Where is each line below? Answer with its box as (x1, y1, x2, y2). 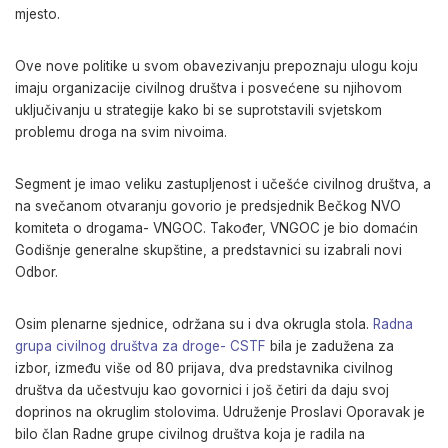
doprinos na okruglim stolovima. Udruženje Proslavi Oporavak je (15, 404, 425, 420)
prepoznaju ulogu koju (274, 58, 418, 74)
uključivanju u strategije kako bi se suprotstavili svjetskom (15, 102, 382, 118)
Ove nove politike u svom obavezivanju (15, 58, 274, 74)
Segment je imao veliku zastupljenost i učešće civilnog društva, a (15, 176, 431, 192)
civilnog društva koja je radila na (158, 426, 365, 442)
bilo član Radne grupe (15, 426, 154, 442)
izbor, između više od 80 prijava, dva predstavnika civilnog (15, 360, 393, 376)
